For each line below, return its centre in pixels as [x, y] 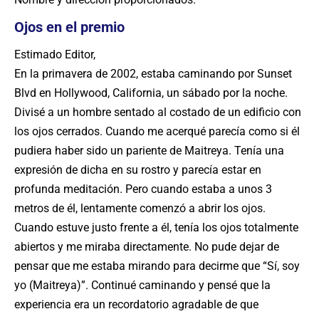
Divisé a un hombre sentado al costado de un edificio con [158, 112]
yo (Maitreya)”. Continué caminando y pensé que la [142, 285]
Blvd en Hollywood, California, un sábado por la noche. [151, 93]
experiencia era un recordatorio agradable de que [136, 304]
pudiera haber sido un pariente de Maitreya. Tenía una [149, 151]
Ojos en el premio [69, 27]
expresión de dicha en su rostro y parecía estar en [138, 170]
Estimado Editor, [55, 54]
